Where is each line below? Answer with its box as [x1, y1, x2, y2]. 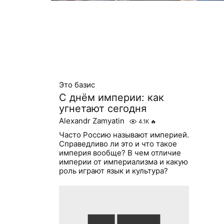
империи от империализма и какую [58, 157, 188, 167]
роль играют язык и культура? [58, 166, 168, 176]
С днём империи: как [58, 91, 164, 104]
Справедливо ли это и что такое [58, 139, 177, 149]
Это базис [58, 80, 95, 90]
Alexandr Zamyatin [58, 116, 124, 126]
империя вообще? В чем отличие [58, 148, 181, 158]
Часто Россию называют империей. [58, 130, 189, 140]
